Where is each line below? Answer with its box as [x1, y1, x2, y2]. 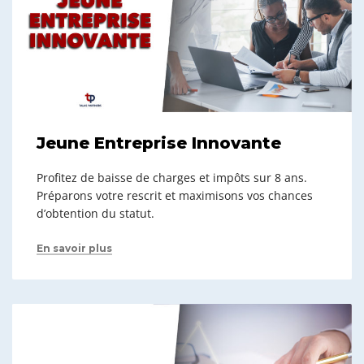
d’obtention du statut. [37, 205, 154, 221]
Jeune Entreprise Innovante [37, 132, 281, 153]
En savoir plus [37, 241, 112, 254]
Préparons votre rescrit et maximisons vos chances [37, 187, 313, 203]
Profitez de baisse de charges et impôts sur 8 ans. [37, 169, 307, 185]
